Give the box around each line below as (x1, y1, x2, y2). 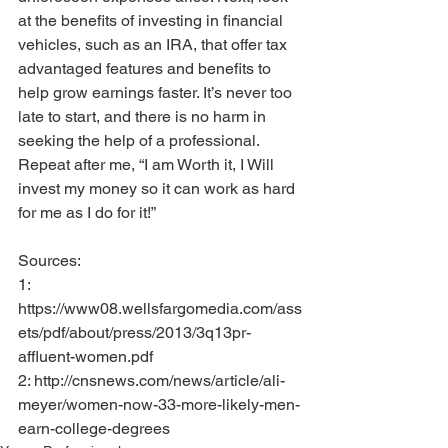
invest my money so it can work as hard (18, 179, 299, 199)
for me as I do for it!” (18, 203, 156, 223)
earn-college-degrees (18, 419, 170, 439)
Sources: (18, 251, 81, 271)
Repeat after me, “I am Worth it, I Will (18, 155, 278, 175)
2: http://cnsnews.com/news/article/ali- (18, 371, 285, 391)
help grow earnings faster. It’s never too (18, 83, 296, 103)
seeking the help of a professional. (18, 131, 263, 151)
